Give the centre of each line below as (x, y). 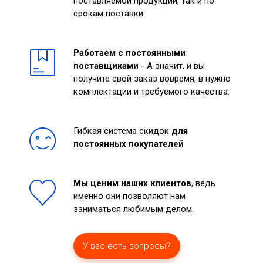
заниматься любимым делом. (134, 209)
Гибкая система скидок (122, 131)
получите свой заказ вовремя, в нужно (152, 79)
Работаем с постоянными (129, 53)
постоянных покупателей (129, 144)
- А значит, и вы (172, 66)
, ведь (203, 183)
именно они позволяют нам (129, 196)
